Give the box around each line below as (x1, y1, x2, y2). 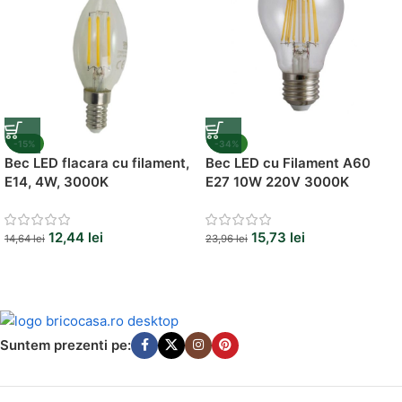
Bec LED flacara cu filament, (4, 153, 189, 171)
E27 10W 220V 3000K (205, 172, 349, 190)
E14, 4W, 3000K (4, 172, 109, 190)
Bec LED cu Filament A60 (205, 153, 371, 171)
